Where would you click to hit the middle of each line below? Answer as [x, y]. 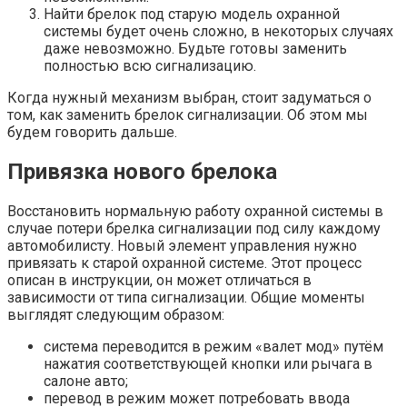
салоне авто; [86, 381]
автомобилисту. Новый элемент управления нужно [182, 245]
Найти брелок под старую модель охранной [192, 14]
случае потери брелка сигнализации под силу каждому [194, 228]
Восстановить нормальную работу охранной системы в [195, 211]
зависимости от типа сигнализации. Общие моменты [186, 297]
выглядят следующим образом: [116, 314]
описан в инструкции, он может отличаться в [159, 280]
